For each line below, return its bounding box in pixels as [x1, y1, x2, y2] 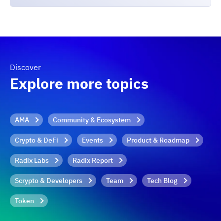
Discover [10, 62, 41, 72]
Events [82, 136, 103, 145]
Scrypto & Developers [15, 176, 82, 185]
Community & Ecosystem [53, 115, 131, 124]
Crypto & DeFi [15, 136, 58, 145]
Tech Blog [147, 176, 178, 185]
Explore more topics [10, 74, 148, 93]
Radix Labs [15, 156, 49, 165]
